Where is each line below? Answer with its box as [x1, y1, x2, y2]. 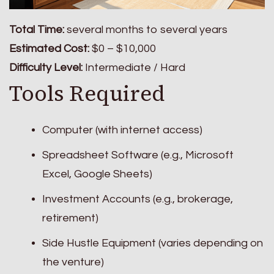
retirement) [42, 212, 98, 224]
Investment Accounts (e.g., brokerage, [42, 193, 233, 206]
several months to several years [64, 23, 228, 35]
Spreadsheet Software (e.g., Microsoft [42, 149, 234, 161]
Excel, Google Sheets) [42, 168, 152, 180]
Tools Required [9, 78, 165, 108]
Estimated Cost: [9, 42, 89, 54]
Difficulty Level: [9, 61, 83, 73]
